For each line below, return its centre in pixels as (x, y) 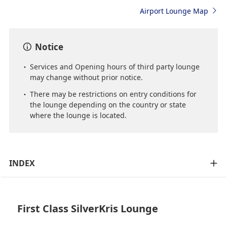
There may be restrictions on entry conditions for (113, 94)
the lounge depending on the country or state (108, 104)
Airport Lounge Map (174, 11)
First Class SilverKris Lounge (88, 208)
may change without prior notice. (86, 77)
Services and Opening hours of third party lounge (115, 66)
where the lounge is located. (78, 115)
